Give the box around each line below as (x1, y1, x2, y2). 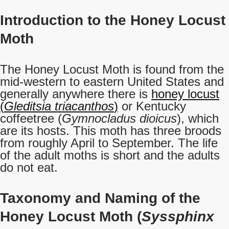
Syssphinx (142, 209, 214, 224)
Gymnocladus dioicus (62, 111, 177, 125)
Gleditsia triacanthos (4, 99, 114, 113)
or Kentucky (118, 99, 186, 113)
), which (177, 111, 219, 125)
